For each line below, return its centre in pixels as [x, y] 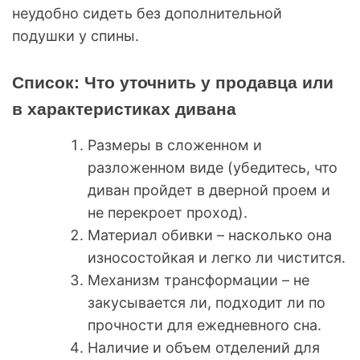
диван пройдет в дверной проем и [209, 190]
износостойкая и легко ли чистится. [217, 257]
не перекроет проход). [168, 212]
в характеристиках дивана [124, 108]
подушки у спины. [76, 35]
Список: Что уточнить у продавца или [173, 82]
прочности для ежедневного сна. [205, 325]
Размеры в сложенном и [175, 145]
